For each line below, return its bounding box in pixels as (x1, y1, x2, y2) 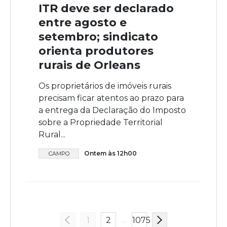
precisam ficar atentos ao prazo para (39, 93, 184, 103)
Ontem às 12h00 (84, 149, 137, 158)
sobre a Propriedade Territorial (39, 118, 163, 128)
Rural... (39, 130, 65, 140)
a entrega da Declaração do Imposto (39, 105, 186, 116)
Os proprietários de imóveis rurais (39, 81, 171, 91)
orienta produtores (39, 44, 154, 58)
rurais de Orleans (39, 58, 140, 72)
